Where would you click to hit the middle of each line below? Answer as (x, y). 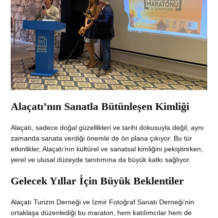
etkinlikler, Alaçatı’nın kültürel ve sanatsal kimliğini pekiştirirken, (107, 149)
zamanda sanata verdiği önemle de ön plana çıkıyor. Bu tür (102, 138)
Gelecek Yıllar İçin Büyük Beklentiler (98, 181)
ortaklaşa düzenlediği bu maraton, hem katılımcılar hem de (101, 213)
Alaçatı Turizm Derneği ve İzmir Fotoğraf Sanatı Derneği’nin (103, 202)
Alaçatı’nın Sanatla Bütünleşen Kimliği (100, 107)
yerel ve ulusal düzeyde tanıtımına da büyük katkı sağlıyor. (101, 160)
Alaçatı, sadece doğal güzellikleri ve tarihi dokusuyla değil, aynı (108, 128)
